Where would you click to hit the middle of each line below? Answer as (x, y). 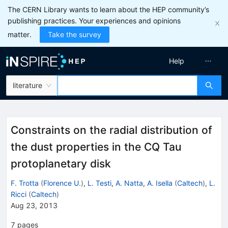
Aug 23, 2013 (34, 205)
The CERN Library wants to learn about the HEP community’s (108, 9)
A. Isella (160, 183)
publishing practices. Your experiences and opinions (94, 21)
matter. (20, 34)
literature (27, 85)
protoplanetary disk (61, 164)
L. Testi (99, 183)
